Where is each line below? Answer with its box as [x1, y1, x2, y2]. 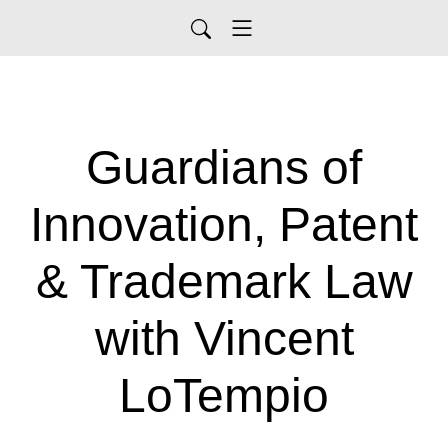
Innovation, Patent [30, 198, 418, 251]
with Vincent [94, 312, 354, 365]
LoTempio [119, 369, 329, 422]
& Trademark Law [35, 255, 413, 308]
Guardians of [86, 141, 362, 194]
